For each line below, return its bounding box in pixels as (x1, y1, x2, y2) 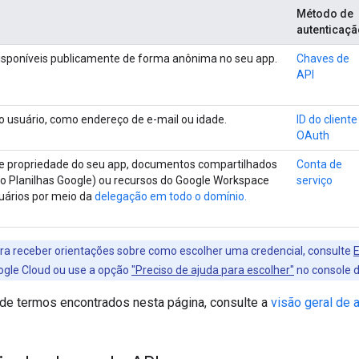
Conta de (296, 157, 342, 171)
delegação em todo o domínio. (95, 189, 247, 203)
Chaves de (296, 51, 349, 65)
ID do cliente (296, 112, 357, 126)
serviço (296, 173, 333, 187)
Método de (296, 6, 353, 20)
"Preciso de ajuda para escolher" (131, 263, 294, 276)
